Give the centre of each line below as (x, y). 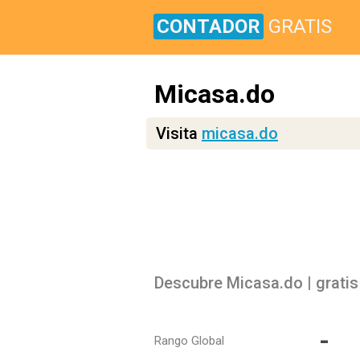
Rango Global (189, 341)
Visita (179, 133)
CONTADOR (209, 27)
